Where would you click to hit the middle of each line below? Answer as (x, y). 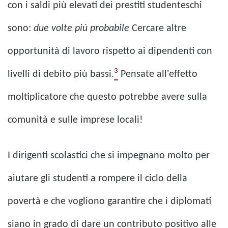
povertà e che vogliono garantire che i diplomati (109, 201)
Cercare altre (158, 28)
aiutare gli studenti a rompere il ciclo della (97, 178)
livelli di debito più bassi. (61, 74)
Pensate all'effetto (158, 74)
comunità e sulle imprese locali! (75, 120)
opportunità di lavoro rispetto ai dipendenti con (110, 51)
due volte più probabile (81, 28)
